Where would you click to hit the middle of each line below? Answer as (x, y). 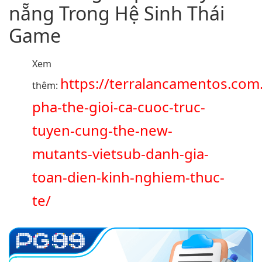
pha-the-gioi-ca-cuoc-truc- (119, 107)
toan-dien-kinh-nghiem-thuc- (128, 177)
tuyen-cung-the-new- (102, 130)
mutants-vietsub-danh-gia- (120, 154)
